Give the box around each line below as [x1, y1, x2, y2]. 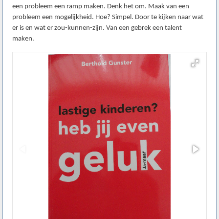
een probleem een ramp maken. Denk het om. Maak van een [12, 3, 190, 11]
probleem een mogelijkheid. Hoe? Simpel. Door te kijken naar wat [12, 14, 204, 22]
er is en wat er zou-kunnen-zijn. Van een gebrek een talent [12, 24, 182, 32]
